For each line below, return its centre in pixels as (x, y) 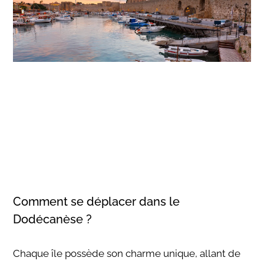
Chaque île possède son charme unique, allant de (127, 253)
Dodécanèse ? (53, 219)
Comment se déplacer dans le (97, 201)
